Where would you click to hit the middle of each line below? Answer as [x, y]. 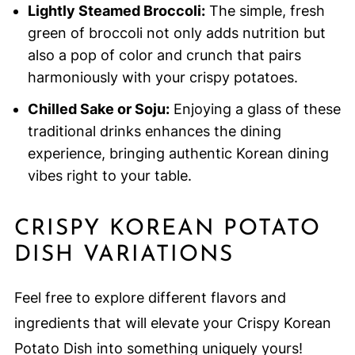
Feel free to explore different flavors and [150, 298]
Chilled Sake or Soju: [98, 109]
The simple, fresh [265, 11]
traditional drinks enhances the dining [154, 132]
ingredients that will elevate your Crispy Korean [172, 323]
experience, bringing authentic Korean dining [178, 154]
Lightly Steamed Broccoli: [116, 11]
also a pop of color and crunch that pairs [164, 55]
